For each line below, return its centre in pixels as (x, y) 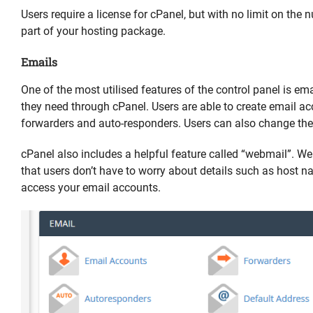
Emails (39, 61)
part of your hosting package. (93, 31)
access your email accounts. (91, 187)
